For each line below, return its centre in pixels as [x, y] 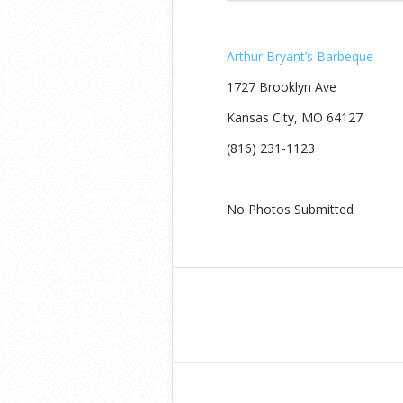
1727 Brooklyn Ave [282, 87]
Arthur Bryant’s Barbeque [300, 57]
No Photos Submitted [290, 210]
